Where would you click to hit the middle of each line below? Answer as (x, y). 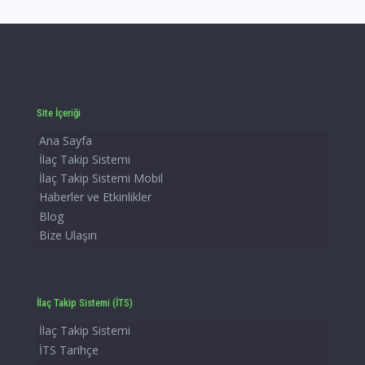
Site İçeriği (59, 112)
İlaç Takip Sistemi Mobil (101, 178)
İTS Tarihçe (69, 350)
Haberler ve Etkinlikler (95, 197)
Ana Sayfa (66, 140)
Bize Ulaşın (68, 235)
